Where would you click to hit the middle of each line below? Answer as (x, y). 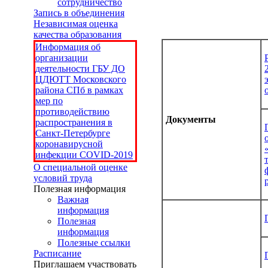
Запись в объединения (79, 13)
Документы (191, 119)
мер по (49, 101)
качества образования (77, 34)
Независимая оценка (76, 24)
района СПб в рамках (79, 90)
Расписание (57, 253)
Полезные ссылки (94, 243)
